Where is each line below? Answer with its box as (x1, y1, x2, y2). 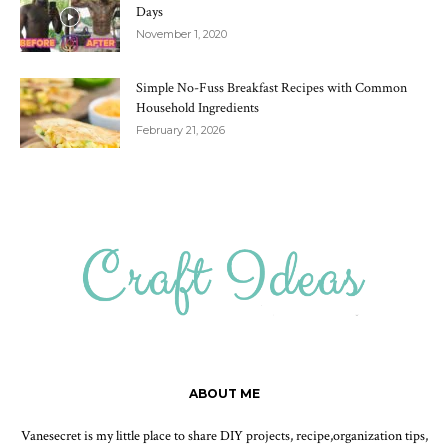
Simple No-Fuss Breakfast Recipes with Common (136, 79, 407, 98)
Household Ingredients (136, 99, 259, 118)
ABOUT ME (188, 386, 260, 402)
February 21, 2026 (136, 123, 225, 138)
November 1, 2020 (136, 27, 227, 42)
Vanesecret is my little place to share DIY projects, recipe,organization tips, (20, 427, 428, 446)
